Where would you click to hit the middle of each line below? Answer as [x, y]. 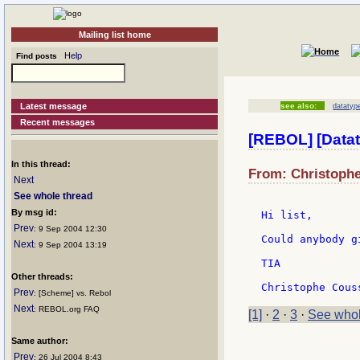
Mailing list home [115, 35]
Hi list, [287, 215]
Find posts [34, 56]
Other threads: [42, 276]
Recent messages [58, 122]
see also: [299, 106]
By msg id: [34, 212]
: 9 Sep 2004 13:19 [70, 245]
